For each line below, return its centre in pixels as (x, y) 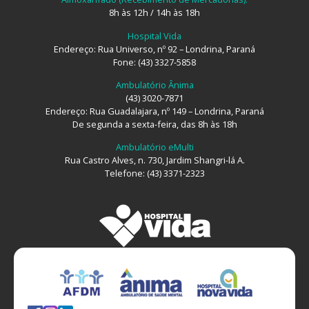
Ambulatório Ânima (154, 84)
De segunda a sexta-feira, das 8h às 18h (154, 124)
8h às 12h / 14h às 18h (154, 13)
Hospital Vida (154, 36)
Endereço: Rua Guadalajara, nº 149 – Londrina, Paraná (154, 111)
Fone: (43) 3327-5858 (154, 62)
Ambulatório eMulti (154, 147)
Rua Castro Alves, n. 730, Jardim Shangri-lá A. (154, 160)
